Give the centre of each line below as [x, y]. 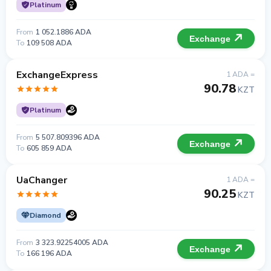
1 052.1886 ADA [64, 32]
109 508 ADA [49, 43]
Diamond [45, 215]
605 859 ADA [49, 148]
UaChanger [42, 180]
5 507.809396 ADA [68, 137]
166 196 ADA [49, 253]
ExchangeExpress [57, 75]
